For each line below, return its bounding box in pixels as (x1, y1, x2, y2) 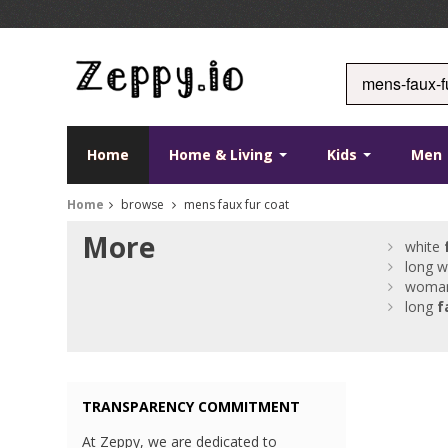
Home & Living (169, 145, 278, 165)
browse (118, 196, 168, 214)
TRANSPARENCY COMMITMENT (82, 397, 301, 417)
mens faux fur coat (181, 196, 290, 214)
